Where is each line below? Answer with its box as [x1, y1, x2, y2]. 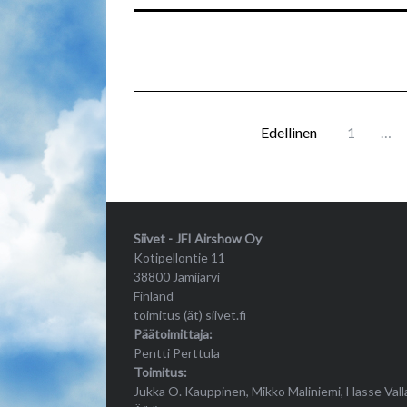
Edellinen [261, 124, 317, 141]
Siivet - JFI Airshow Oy [134, 231, 262, 246]
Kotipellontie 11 [134, 250, 225, 265]
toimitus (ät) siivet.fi [134, 307, 246, 323]
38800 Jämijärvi [134, 269, 220, 284]
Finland [134, 288, 174, 303]
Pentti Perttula [134, 345, 220, 361]
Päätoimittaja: [134, 326, 213, 342]
